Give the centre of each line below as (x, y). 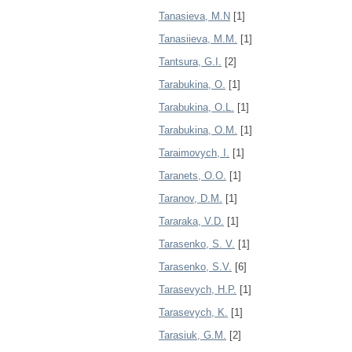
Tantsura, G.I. (190, 62)
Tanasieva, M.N (194, 16)
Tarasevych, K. (193, 312)
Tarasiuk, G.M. (192, 335)
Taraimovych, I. (194, 153)
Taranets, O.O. (192, 176)
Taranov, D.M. (191, 198)
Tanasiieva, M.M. (198, 39)
